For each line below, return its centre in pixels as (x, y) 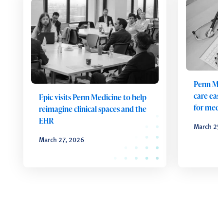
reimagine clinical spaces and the (93, 109)
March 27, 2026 (62, 139)
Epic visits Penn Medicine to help (93, 98)
